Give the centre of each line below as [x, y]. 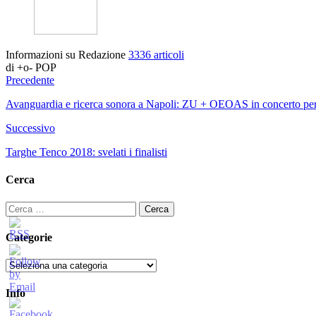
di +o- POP [31, 68]
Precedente [30, 80]
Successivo [30, 128]
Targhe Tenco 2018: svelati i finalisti [86, 152]
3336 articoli [156, 55]
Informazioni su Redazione [67, 55]
